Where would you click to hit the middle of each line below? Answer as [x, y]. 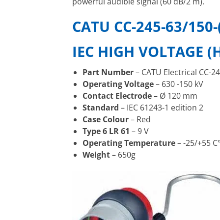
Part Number [108, 72]
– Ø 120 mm [174, 96]
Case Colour [105, 120]
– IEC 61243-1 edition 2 [161, 108]
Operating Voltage [118, 84]
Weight [96, 155]
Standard [100, 108]
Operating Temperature [129, 143]
